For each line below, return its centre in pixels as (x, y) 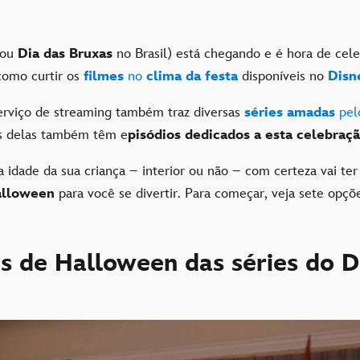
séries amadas (290, 112)
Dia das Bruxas (63, 53)
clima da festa (192, 76)
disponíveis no (283, 76)
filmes (104, 76)
